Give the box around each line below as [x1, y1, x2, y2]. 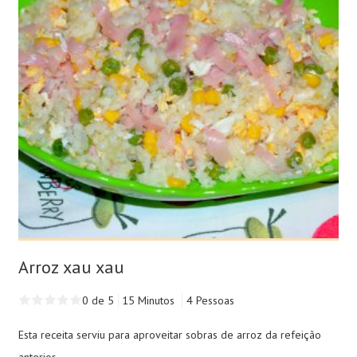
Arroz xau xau [18, 256, 124, 279]
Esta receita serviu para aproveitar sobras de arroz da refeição [18, 328, 321, 343]
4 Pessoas [186, 293, 234, 308]
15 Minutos [121, 293, 178, 308]
